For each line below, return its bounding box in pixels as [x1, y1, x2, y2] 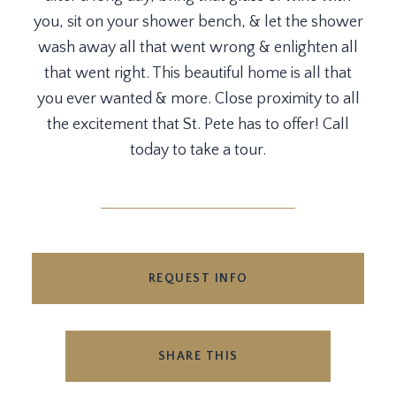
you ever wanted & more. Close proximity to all [36, 90, 360, 108]
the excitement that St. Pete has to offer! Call [47, 116, 349, 133]
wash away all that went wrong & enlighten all [38, 39, 358, 57]
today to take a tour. [130, 141, 266, 159]
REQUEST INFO [148, 271, 248, 286]
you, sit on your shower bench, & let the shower [33, 13, 363, 31]
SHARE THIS [157, 349, 239, 363]
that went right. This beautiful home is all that [44, 65, 352, 82]
